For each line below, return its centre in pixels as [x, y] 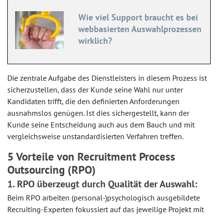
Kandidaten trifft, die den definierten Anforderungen [93, 101]
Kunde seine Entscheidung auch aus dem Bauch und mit [101, 124]
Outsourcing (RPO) [52, 169]
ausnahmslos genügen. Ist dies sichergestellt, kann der [98, 113]
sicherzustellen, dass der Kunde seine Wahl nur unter [95, 89]
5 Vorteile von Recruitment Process [91, 156]
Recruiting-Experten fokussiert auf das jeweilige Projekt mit [106, 209]
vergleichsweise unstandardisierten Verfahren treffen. [95, 136]
